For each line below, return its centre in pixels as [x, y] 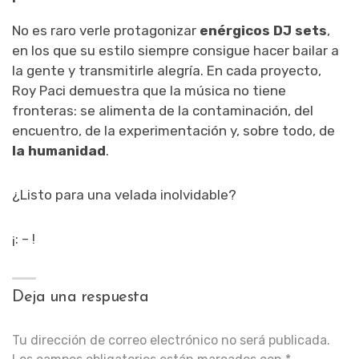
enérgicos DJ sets [263, 30]
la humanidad [59, 150]
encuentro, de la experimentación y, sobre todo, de [173, 130]
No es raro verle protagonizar [106, 30]
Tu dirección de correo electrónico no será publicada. [171, 340]
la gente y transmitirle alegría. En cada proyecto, [167, 70]
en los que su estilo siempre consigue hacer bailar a [175, 50]
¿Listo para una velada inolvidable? [124, 194]
